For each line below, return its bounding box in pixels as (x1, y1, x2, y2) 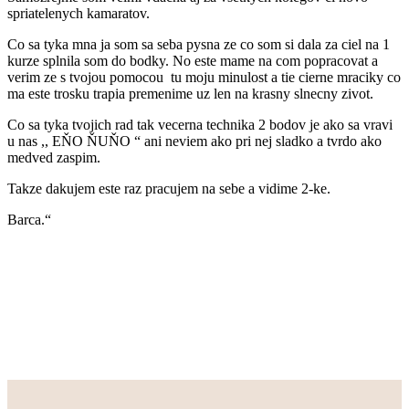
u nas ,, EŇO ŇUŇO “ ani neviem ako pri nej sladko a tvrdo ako (7, 133, 382, 150)
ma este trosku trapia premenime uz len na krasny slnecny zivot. (7, 86, 377, 102)
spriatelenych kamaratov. (7, 5, 150, 22)
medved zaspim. (7, 150, 100, 166)
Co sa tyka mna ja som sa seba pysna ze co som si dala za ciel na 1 (7, 37, 390, 53)
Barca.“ (7, 212, 51, 228)
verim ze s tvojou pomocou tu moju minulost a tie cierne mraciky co (7, 69, 401, 86)
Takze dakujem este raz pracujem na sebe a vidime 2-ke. (7, 181, 330, 197)
